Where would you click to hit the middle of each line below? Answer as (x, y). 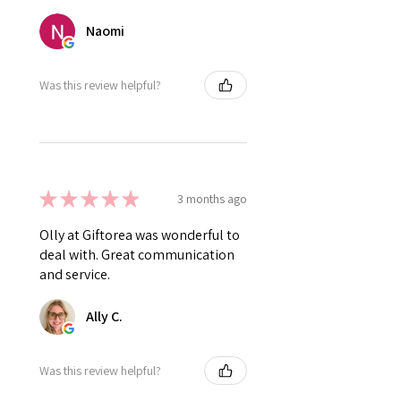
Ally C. (104, 317)
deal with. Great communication (137, 255)
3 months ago (212, 198)
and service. (75, 275)
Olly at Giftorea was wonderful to (140, 235)
